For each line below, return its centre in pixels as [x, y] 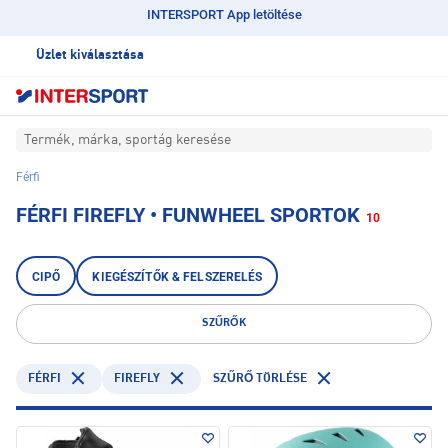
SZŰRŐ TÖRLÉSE [260, 379]
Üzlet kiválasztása [90, 55]
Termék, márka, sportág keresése [127, 140]
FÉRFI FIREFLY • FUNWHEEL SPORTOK [188, 215]
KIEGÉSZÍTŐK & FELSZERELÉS [177, 277]
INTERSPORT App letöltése [224, 14]
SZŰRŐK [224, 324]
